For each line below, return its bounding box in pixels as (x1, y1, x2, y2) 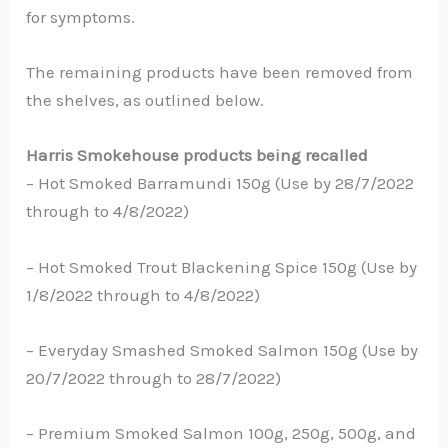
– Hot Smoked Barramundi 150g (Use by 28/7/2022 (26, 173, 415, 194)
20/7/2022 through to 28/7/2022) (26, 367, 282, 388)
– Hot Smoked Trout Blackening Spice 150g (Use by (26, 256, 418, 277)
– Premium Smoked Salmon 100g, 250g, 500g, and (26, 422, 417, 443)
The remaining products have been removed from (26, 62, 414, 83)
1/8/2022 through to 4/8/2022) (26, 284, 261, 305)
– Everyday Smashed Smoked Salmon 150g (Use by (26, 339, 419, 360)
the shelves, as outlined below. (26, 90, 265, 111)
